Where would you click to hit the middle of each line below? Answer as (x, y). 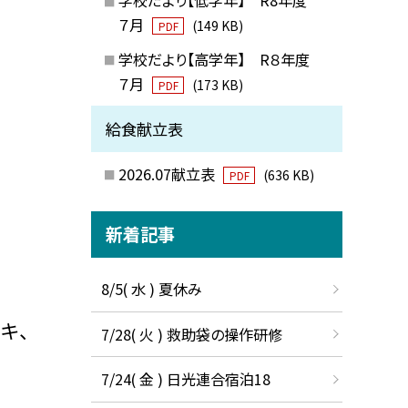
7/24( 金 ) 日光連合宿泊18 (185, 379)
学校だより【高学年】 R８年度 (221, 59)
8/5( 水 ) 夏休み (151, 289)
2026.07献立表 (168, 173)
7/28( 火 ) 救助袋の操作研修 (191, 334)
